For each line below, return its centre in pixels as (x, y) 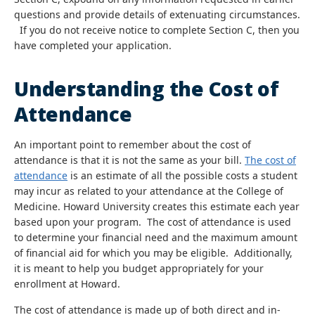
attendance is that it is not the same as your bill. (129, 160)
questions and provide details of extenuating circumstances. (157, 14)
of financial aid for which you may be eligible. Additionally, (153, 253)
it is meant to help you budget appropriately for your (139, 268)
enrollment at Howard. (67, 284)
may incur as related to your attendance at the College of (149, 191)
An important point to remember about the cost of (133, 144)
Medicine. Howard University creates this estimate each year (157, 206)
